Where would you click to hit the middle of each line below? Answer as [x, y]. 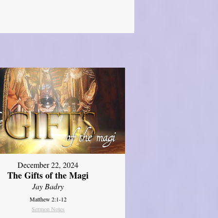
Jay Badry [48, 186]
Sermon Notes [48, 209]
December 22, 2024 [48, 165]
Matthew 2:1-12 [48, 199]
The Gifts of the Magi [48, 175]
